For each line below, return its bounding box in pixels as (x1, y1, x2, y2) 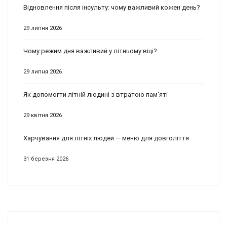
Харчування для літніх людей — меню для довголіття (23, 134, 189, 142)
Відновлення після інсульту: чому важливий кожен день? (23, 3, 200, 11)
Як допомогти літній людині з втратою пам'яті (23, 90, 168, 98)
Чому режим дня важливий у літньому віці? (23, 47, 157, 55)
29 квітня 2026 (23, 111, 62, 119)
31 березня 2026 (23, 155, 68, 162)
